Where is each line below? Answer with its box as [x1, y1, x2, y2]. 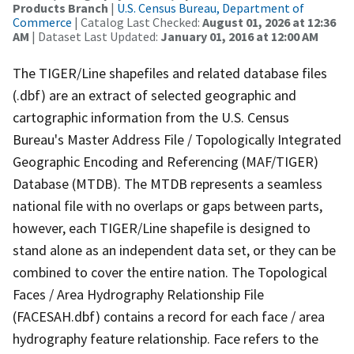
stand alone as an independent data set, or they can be [13, 240, 336, 259]
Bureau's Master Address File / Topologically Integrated [13, 130, 341, 149]
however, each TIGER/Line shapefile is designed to [13, 218, 311, 237]
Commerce [13, 13, 72, 30]
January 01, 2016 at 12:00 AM [160, 28, 318, 44]
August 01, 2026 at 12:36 [202, 13, 336, 30]
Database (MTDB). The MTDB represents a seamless [13, 174, 322, 193]
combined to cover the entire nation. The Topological [13, 262, 327, 281]
